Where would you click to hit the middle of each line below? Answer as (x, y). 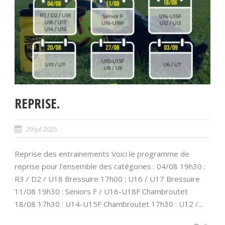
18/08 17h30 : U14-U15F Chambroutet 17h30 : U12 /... (109, 204)
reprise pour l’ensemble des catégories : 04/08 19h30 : (110, 166)
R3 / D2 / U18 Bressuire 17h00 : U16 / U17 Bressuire (107, 179)
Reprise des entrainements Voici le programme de (102, 154)
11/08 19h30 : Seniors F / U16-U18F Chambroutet (101, 192)
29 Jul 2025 (42, 129)
